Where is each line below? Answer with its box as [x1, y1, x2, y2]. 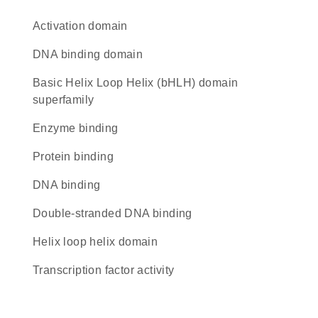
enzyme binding [40, 122, 119, 134]
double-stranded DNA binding [41, 207, 192, 219]
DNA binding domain [41, 48, 143, 60]
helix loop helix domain [41, 236, 158, 248]
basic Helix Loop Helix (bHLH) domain [33, 77, 41, 89]
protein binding [40, 150, 114, 163]
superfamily [33, 94, 94, 106]
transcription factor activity [39, 264, 175, 276]
